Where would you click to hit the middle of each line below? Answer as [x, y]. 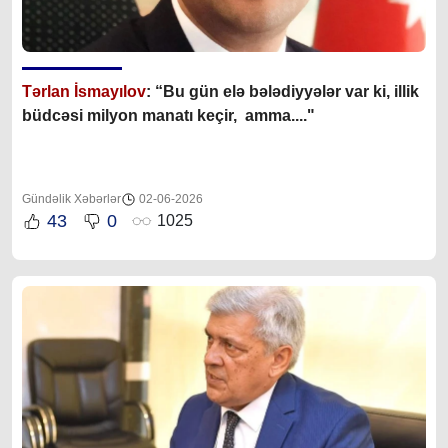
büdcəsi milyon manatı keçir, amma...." [168, 115]
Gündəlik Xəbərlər [71, 198]
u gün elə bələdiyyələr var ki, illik [297, 91]
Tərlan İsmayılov [84, 91]
